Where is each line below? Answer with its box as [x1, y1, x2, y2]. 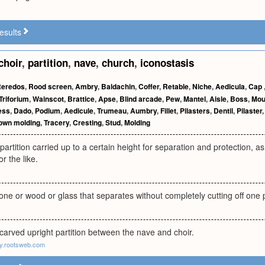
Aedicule [64, 105, 93, 116]
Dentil [214, 105, 233, 116]
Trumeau [97, 105, 127, 116]
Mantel [183, 93, 206, 104]
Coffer [138, 81, 159, 92]
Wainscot [33, 93, 64, 104]
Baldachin [101, 81, 135, 92]
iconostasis [140, 56, 194, 70]
